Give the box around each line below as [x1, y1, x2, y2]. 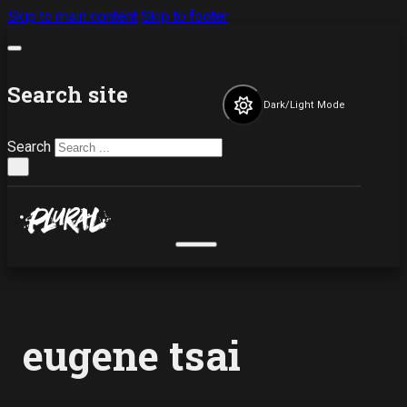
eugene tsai [23, 329, 242, 382]
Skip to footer [141, 7, 228, 25]
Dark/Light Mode [263, 99, 346, 112]
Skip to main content [7, 7, 137, 25]
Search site [7, 79, 128, 109]
